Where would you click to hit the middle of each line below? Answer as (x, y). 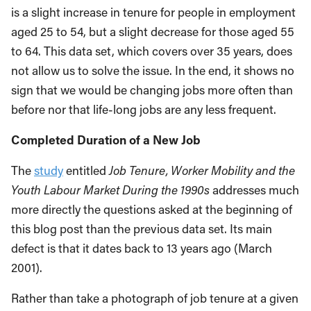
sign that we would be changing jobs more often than (152, 90)
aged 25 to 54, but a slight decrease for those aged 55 (153, 32)
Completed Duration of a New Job (106, 140)
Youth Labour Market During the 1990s (110, 190)
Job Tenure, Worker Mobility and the (202, 171)
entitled (86, 171)
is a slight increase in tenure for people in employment (153, 12)
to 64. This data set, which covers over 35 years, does (152, 51)
